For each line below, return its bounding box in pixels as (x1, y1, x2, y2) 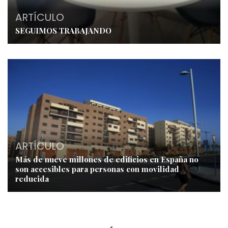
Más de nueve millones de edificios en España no (15, 154, 198, 164)
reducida (15, 173, 49, 184)
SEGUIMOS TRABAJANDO (15, 25, 111, 36)
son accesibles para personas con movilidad (15, 163, 179, 174)
